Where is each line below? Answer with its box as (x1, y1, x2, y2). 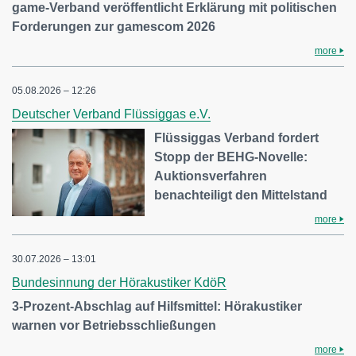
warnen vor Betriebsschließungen (12, 319, 216, 332)
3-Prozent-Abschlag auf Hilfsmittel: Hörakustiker (12, 300, 302, 313)
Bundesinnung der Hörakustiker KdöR (12, 276, 226, 289)
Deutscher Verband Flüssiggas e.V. (12, 107, 211, 121)
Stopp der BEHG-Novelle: (154, 150, 308, 164)
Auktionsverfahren (154, 169, 268, 183)
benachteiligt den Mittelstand (154, 188, 328, 202)
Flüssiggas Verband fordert (154, 131, 319, 145)
